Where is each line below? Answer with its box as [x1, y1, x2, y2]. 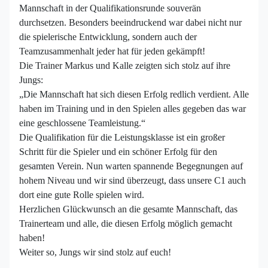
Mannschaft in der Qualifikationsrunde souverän [19, 2, 201, 13]
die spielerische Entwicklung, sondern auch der [19, 31, 197, 42]
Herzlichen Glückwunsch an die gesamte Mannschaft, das [19, 203, 237, 214]
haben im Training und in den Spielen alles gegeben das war [19, 103, 246, 114]
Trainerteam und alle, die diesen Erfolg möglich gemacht [19, 218, 232, 229]
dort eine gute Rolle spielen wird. [19, 189, 144, 200]
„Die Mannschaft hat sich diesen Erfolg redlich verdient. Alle [19, 89, 249, 99]
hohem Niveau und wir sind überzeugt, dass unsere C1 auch [19, 175, 246, 185]
